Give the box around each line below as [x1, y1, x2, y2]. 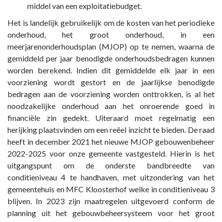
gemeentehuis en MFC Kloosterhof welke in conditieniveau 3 [7, 184, 215, 194]
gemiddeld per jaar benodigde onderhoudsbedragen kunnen [7, 54, 215, 63]
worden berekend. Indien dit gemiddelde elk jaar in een [7, 65, 215, 75]
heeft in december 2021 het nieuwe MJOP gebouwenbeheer [7, 137, 215, 147]
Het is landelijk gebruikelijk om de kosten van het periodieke [7, 18, 215, 28]
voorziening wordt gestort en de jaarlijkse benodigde [7, 77, 215, 87]
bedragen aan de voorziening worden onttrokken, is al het [7, 89, 215, 99]
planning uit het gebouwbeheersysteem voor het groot [7, 208, 215, 218]
